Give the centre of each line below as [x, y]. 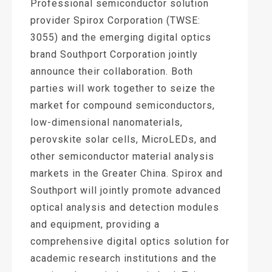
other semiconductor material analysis [122, 156]
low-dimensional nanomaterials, [107, 122]
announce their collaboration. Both [112, 71]
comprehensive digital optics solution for [130, 241]
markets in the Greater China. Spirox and [127, 173]
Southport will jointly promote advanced [126, 190]
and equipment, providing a [95, 224]
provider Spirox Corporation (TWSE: [115, 20]
